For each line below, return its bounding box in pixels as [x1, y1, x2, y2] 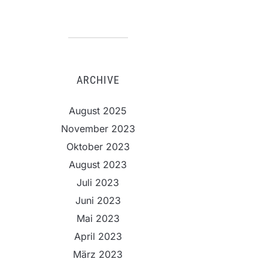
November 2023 [60, 123, 135, 135]
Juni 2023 [75, 194, 121, 206]
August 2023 [69, 159, 127, 170]
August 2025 [69, 105, 127, 117]
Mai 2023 [76, 212, 120, 224]
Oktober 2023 [66, 141, 130, 153]
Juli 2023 [77, 176, 119, 188]
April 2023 [74, 230, 122, 242]
